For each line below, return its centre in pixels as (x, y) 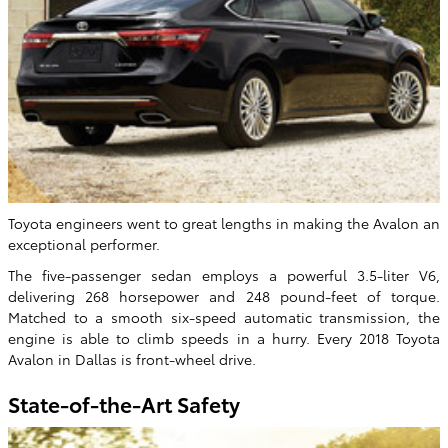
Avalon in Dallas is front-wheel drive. (132, 358)
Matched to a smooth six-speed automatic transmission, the (224, 316)
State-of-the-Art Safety (124, 403)
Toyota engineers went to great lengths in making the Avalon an (224, 222)
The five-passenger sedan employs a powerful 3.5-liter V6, (224, 274)
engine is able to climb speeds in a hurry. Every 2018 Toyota (224, 337)
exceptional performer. (84, 243)
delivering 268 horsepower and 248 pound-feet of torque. (224, 295)
